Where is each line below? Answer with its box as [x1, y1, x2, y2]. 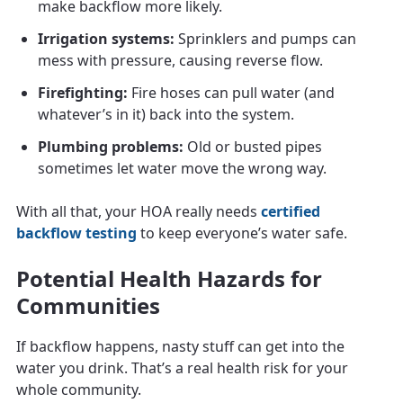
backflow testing [16, 222, 137, 243]
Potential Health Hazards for [16, 263, 322, 293]
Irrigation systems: [38, 28, 175, 49]
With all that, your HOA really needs [16, 201, 261, 221]
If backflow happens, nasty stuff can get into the [16, 336, 345, 356]
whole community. [16, 379, 141, 399]
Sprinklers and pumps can [175, 28, 356, 49]
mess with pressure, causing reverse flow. [38, 49, 323, 70]
